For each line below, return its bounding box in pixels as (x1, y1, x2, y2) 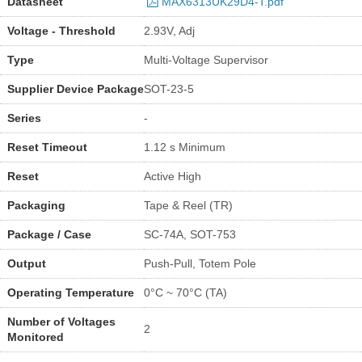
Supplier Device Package (6, 82, 144, 95)
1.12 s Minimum (144, 140, 225, 154)
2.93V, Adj (144, 23, 195, 37)
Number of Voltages (6, 314, 116, 328)
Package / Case (6, 227, 91, 241)
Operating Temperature (6, 285, 134, 299)
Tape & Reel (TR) (144, 198, 233, 212)
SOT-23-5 (144, 82, 194, 95)
